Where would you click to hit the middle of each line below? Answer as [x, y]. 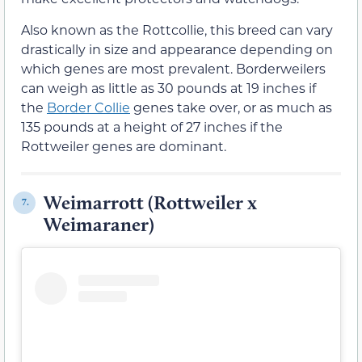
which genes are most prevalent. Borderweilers [173, 68]
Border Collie [88, 107]
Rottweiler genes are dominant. [124, 145]
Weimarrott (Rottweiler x [150, 202]
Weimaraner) [99, 224]
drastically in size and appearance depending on [177, 48]
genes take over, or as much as [231, 107]
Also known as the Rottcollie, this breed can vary [177, 29]
